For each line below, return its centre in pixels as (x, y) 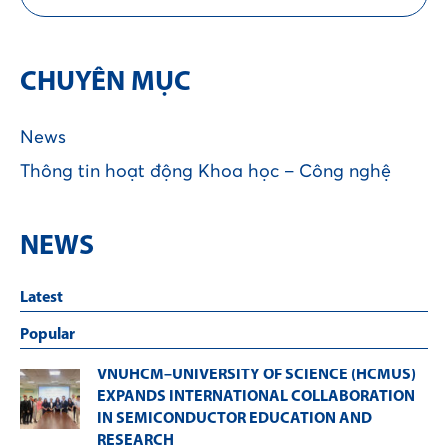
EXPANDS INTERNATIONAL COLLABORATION (256, 396)
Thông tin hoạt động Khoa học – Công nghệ (205, 171)
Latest (41, 297)
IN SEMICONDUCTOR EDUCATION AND (234, 418)
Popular (47, 334)
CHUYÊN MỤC (105, 82)
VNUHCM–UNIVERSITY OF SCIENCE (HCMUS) (256, 374)
